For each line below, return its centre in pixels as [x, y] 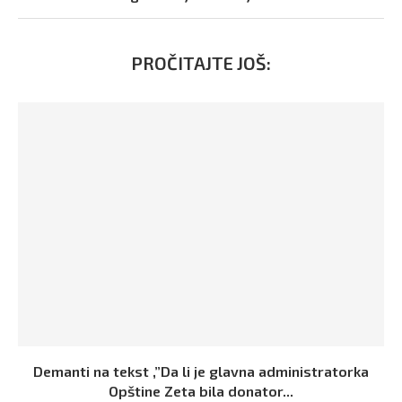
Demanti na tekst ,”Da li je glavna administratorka [201, 371]
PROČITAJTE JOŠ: [201, 62]
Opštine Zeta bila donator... [201, 390]
